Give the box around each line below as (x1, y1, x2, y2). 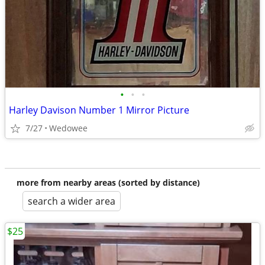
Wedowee (49, 122, 88, 134)
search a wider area (28, 195, 115, 208)
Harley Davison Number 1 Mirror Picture (9, 104, 189, 117)
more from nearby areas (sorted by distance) (17, 177, 200, 188)
